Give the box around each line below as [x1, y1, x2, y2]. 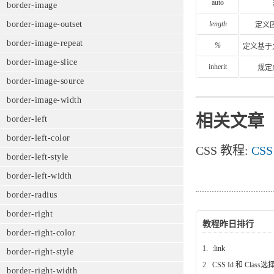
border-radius [7, 190, 57, 199]
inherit [209, 62, 227, 71]
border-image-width [7, 95, 81, 105]
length [209, 19, 227, 28]
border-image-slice [7, 57, 77, 67]
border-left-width [7, 171, 72, 180]
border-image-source [7, 76, 84, 86]
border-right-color [7, 228, 75, 237]
